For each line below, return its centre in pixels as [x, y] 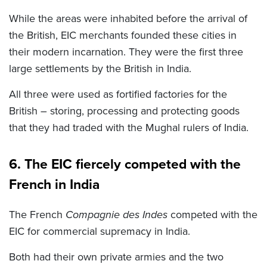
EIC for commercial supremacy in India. [100, 232]
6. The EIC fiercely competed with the [125, 164]
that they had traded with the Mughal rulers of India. [129, 128]
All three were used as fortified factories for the [118, 94]
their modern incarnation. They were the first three [126, 52]
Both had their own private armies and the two [116, 257]
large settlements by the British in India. [100, 69]
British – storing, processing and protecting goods [124, 111]
